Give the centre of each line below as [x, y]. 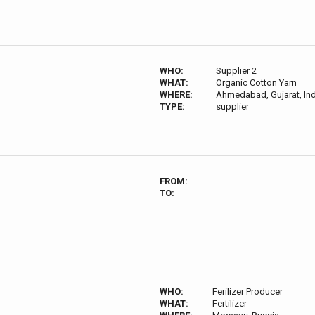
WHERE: [176, 95]
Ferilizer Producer [247, 291]
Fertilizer [229, 303]
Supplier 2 [236, 71]
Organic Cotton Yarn [256, 83]
